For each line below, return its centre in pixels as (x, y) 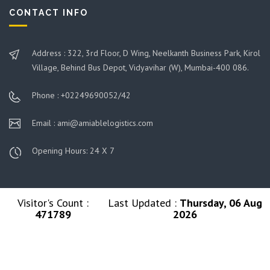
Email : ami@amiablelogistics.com (93, 123)
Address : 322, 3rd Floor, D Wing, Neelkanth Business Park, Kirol (146, 53)
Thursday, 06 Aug (221, 203)
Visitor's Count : (53, 203)
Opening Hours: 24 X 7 (73, 151)
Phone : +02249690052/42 (81, 96)
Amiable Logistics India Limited (135, 256)
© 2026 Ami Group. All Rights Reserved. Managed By (135, 244)
